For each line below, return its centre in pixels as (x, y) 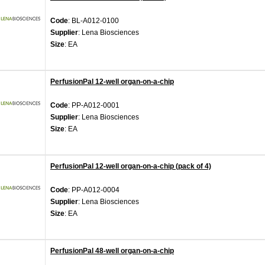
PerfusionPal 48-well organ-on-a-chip (112, 251)
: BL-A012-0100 (93, 21)
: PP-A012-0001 (94, 105)
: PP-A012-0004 (94, 190)
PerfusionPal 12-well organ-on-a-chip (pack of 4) (131, 166)
